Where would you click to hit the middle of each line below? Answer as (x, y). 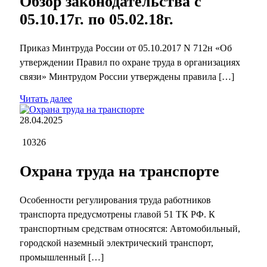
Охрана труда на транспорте (119, 171)
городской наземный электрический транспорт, (117, 243)
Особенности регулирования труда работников (115, 200)
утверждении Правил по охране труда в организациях (130, 63)
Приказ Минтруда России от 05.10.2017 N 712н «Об (126, 48)
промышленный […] (62, 257)
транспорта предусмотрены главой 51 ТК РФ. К (117, 215)
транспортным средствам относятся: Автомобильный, (130, 229)
